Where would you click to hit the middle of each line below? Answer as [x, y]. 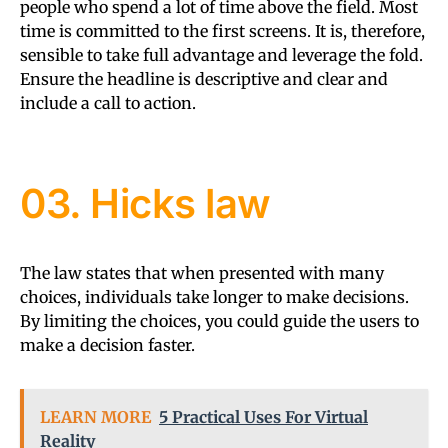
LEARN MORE [95, 416]
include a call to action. [108, 102]
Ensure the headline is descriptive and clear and [204, 78]
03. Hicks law [145, 203]
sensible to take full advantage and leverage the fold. [221, 54]
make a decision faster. [107, 344]
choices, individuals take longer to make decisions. [214, 296]
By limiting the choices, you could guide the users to [219, 320]
